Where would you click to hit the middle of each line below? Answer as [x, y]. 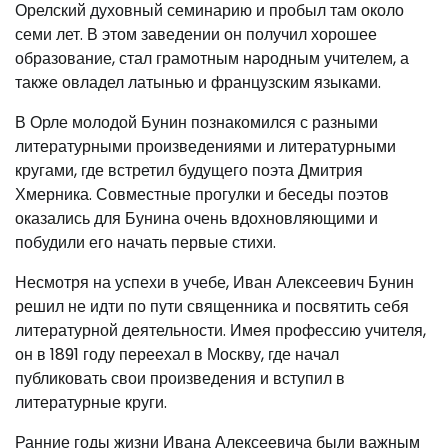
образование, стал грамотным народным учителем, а [212, 59]
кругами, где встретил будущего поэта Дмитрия [189, 171]
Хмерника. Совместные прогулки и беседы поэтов [202, 195]
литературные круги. [91, 403]
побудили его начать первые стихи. [145, 243]
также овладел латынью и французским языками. [198, 83]
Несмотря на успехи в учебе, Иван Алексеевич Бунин [214, 283]
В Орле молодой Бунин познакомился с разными [196, 123]
